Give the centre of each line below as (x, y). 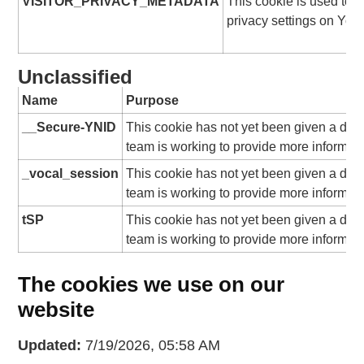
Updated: (50, 346)
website (56, 310)
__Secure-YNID (69, 127)
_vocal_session (71, 173)
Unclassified (76, 77)
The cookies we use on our (152, 285)
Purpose (153, 100)
